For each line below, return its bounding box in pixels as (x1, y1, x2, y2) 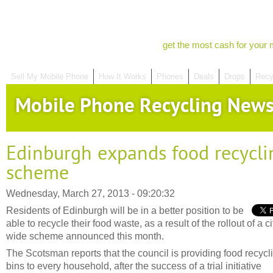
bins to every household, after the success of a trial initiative (6, 260, 261, 271)
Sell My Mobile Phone (11, 72, 88, 81)
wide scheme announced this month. (6, 230, 164, 241)
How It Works (99, 72, 146, 81)
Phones (157, 72, 183, 81)
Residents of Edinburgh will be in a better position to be (6, 205, 244, 216)
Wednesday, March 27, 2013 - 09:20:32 (6, 188, 175, 199)
